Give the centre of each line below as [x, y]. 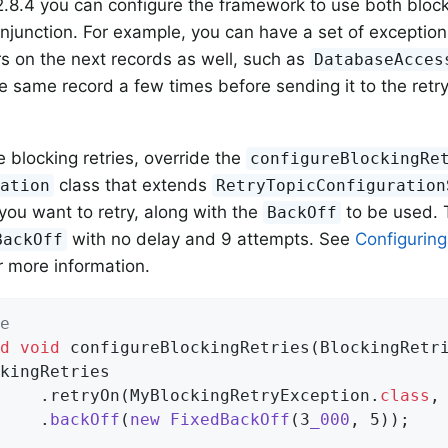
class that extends [133, 184]
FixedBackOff [230, 419]
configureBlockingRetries [190, 347]
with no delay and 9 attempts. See [211, 238]
